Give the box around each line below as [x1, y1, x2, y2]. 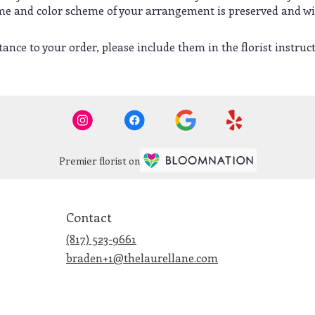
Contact [66, 208, 112, 226]
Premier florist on [58, 154, 140, 168]
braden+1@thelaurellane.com [66, 250, 218, 265]
